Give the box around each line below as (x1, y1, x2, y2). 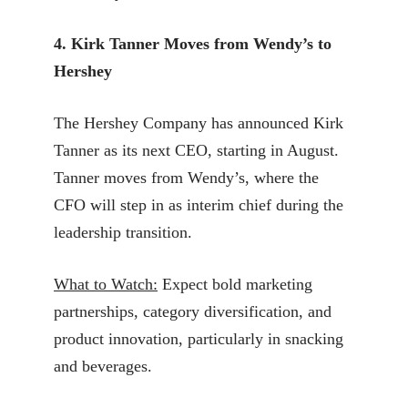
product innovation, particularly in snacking (54, 329, 343, 348)
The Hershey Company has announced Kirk (54, 113, 343, 132)
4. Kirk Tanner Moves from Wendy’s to (54, 34, 331, 53)
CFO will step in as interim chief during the (54, 195, 343, 214)
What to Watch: (54, 274, 158, 293)
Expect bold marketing (158, 274, 312, 293)
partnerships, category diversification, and (54, 301, 331, 321)
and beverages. (54, 356, 152, 375)
